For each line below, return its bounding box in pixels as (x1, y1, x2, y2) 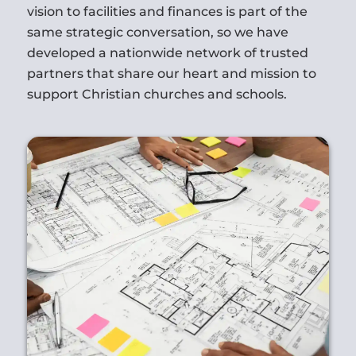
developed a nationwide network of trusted (26, 44, 308, 60)
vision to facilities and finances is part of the (26, 3, 308, 19)
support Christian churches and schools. (26, 86, 287, 102)
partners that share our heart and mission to (26, 65, 316, 81)
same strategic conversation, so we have (26, 24, 288, 40)
